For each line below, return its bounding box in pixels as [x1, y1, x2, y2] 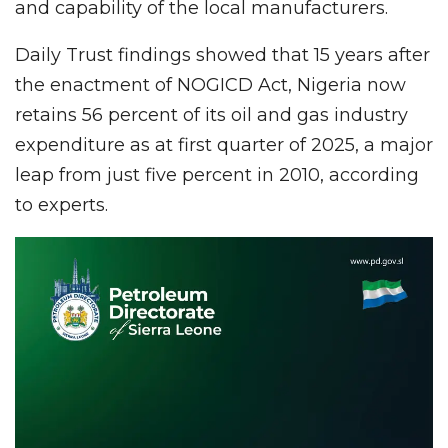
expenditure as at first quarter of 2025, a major [15, 133, 433, 156]
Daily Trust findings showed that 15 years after [15, 43, 430, 66]
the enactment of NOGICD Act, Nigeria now [15, 73, 406, 96]
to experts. [15, 193, 108, 216]
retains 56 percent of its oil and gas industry [15, 103, 408, 126]
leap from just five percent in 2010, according [15, 163, 419, 186]
